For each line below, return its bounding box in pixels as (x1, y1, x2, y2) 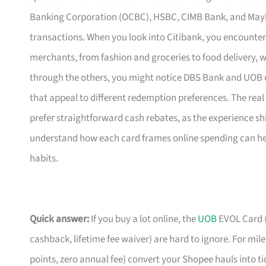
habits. (30, 151, 58, 166)
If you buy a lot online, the (89, 212, 198, 227)
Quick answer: (30, 212, 89, 227)
